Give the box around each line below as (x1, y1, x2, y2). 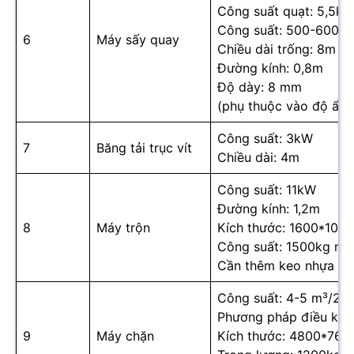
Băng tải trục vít (96, 140, 192, 156)
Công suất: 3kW (217, 130, 313, 147)
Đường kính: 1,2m (217, 201, 320, 217)
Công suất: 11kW (217, 182, 316, 198)
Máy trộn (96, 220, 150, 236)
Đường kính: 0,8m (217, 60, 323, 77)
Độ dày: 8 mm (217, 79, 302, 96)
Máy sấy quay (96, 32, 179, 48)
